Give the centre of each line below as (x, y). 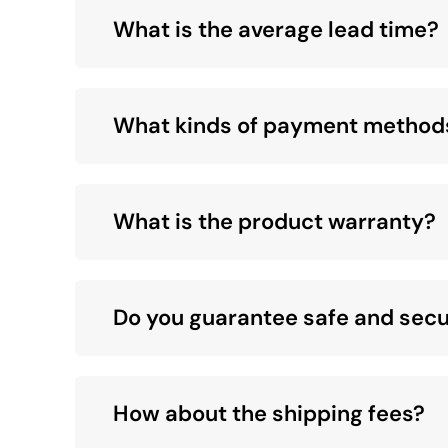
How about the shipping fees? (269, 413)
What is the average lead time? (276, 29)
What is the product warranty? (275, 221)
